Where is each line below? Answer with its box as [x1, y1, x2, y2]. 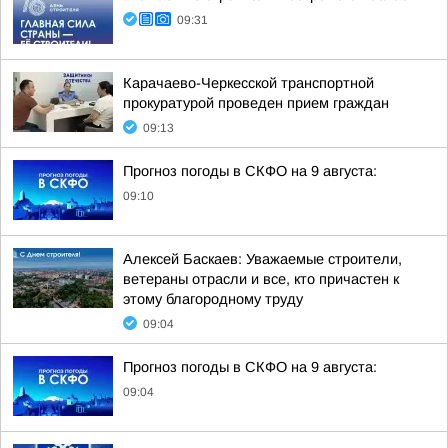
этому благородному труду [123, 291, 303, 307]
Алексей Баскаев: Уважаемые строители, [123, 251, 402, 267]
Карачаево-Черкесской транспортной [123, 75, 374, 91]
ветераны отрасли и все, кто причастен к [123, 271, 399, 287]
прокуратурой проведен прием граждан [123, 95, 389, 111]
